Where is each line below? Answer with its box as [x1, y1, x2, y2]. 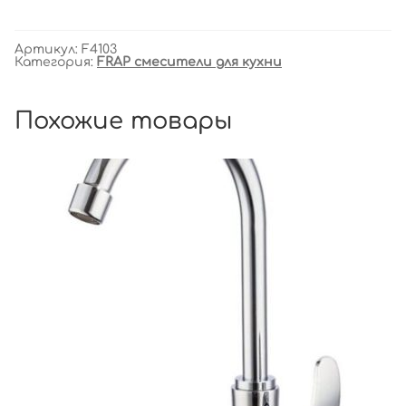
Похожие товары [14, 108, 232, 135]
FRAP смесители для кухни [97, 55, 282, 70]
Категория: [14, 55, 97, 70]
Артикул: [14, 43, 82, 57]
